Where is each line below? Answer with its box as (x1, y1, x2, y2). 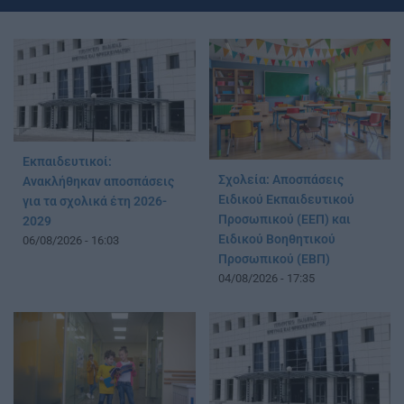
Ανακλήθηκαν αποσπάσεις (23, 173, 174, 189)
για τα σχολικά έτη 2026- (23, 193, 167, 209)
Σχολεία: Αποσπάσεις (217, 172, 344, 188)
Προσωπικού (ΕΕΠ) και (217, 212, 351, 228)
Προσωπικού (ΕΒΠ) (217, 252, 330, 268)
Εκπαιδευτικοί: (23, 153, 112, 170)
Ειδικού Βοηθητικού (217, 232, 335, 248)
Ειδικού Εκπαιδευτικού (217, 192, 354, 208)
